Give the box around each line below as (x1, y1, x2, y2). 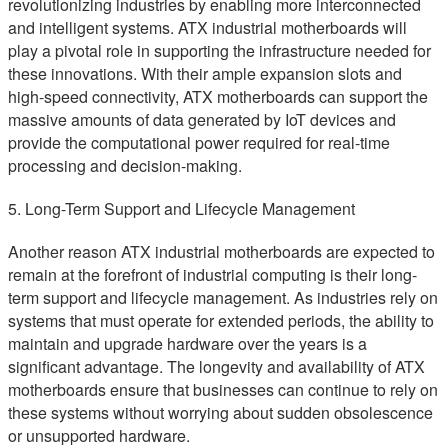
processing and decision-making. (8, 154, 242, 178)
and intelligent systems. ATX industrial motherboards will (8, 16, 407, 40)
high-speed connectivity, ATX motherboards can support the (8, 85, 428, 109)
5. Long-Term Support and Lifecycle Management (8, 197, 355, 221)
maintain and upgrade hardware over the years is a (8, 332, 367, 356)
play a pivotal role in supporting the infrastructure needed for (8, 39, 431, 63)
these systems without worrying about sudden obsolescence (8, 401, 433, 425)
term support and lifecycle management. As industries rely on (8, 286, 438, 310)
